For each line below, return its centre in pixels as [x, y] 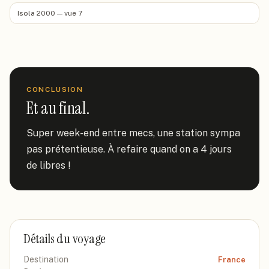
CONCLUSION [55, 89]
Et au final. [58, 108]
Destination [46, 259]
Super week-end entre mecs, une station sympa [133, 133]
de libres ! [49, 165]
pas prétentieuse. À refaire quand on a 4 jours [129, 149]
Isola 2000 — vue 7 [50, 13]
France [232, 260]
